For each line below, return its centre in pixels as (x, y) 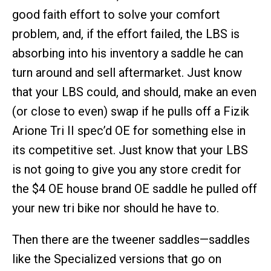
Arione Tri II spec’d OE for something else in (129, 131)
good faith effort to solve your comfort (116, 15)
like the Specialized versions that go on (117, 259)
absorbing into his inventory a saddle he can (128, 53)
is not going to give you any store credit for (127, 169)
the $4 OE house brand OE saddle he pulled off (135, 189)
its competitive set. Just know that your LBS (130, 150)
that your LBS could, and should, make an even (134, 92)
